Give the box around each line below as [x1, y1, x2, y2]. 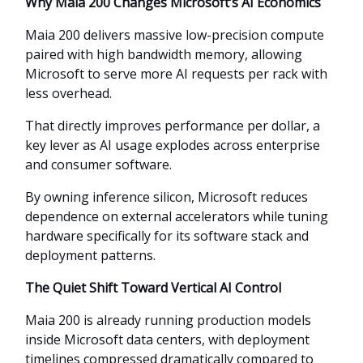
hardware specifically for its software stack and [25, 226, 309, 245]
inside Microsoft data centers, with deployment [25, 330, 310, 348]
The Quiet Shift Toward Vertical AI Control [25, 278, 281, 297]
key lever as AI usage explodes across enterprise [25, 135, 320, 154]
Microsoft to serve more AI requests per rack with [25, 64, 327, 83]
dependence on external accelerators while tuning [25, 207, 328, 225]
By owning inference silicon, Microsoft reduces [25, 187, 308, 206]
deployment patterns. [25, 246, 156, 264]
